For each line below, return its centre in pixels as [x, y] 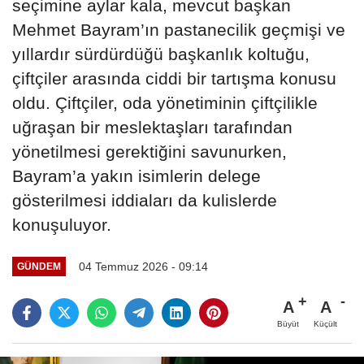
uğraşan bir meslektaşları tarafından [152, 127]
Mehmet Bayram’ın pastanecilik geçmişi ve [179, 29]
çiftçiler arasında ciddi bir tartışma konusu [174, 78]
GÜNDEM [39, 266]
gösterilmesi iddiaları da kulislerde [145, 200]
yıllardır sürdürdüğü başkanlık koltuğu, [161, 54]
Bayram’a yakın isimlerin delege [136, 175]
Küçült [325, 323]
